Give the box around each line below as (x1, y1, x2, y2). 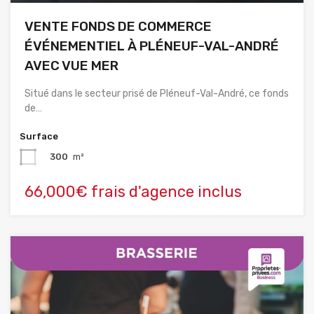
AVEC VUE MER (25, 57, 118, 74)
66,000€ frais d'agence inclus (25, 182, 242, 201)
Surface (20, 130, 58, 142)
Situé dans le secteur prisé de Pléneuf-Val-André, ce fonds (25, 87, 289, 100)
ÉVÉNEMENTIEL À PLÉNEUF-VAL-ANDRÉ (25, 37, 279, 54)
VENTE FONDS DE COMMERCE (25, 18, 212, 34)
